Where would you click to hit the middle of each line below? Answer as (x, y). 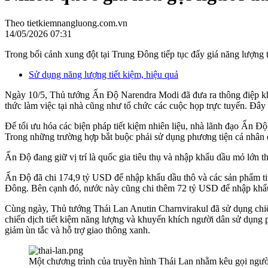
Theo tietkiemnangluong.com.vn (66, 23)
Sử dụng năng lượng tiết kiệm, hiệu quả (103, 75)
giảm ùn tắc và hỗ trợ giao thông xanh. (77, 230)
